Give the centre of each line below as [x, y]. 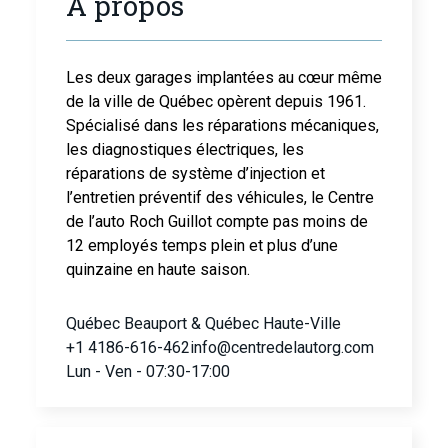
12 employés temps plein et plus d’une [202, 246]
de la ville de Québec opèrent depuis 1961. [216, 102]
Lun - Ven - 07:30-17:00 [148, 372]
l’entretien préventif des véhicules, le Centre [220, 198]
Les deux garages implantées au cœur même [224, 78]
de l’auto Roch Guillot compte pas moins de [217, 222]
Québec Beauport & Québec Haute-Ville [203, 324]
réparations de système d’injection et [195, 174]
